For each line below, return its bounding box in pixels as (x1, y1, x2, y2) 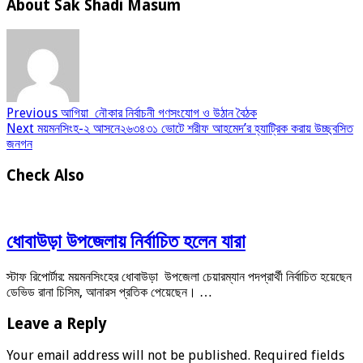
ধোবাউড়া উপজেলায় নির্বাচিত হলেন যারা (6, 230, 246, 254)
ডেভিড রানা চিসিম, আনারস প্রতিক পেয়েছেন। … (6, 284, 212, 301)
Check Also (6, 166, 84, 184)
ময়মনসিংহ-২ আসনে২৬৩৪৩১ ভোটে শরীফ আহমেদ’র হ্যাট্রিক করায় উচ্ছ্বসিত (34, 120, 353, 136)
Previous (6, 105, 58, 121)
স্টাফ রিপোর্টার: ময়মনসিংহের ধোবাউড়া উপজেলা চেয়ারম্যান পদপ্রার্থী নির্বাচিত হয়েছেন (6, 269, 352, 285)
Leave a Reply (6, 314, 107, 332)
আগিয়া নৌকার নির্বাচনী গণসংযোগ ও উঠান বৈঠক (58, 105, 257, 121)
